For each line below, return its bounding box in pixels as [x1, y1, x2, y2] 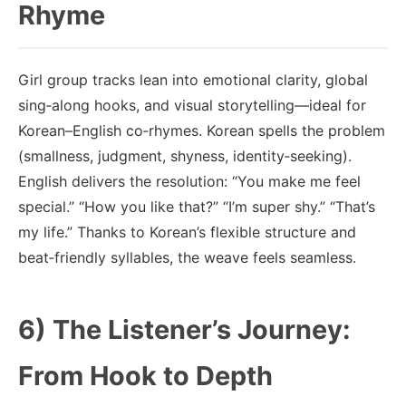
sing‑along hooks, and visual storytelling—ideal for [18, 96, 366, 114]
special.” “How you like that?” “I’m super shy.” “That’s [18, 198, 375, 216]
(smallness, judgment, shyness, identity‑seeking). [18, 147, 352, 165]
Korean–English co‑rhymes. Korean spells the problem [18, 121, 385, 140]
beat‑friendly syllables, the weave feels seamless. [18, 248, 356, 266]
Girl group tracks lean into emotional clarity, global [18, 71, 368, 89]
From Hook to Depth [18, 360, 273, 391]
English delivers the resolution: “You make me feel [18, 172, 361, 190]
